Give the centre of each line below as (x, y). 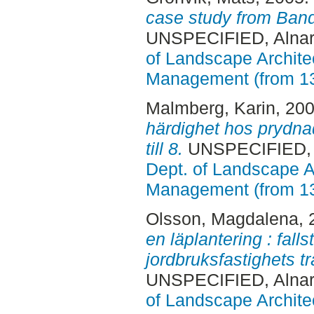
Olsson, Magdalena (222, 218)
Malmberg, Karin (210, 108)
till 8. (164, 148)
